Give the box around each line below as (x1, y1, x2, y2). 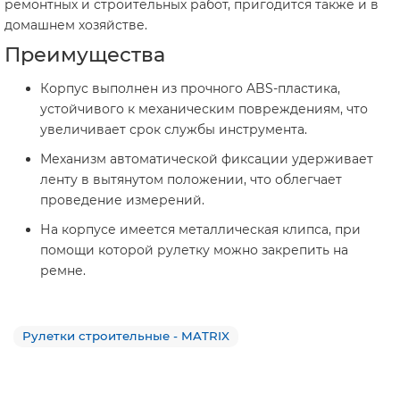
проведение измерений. (40, 192, 204, 209)
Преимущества (4, 42, 165, 68)
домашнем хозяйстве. (4, 17, 147, 34)
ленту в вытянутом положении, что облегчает (40, 171, 342, 188)
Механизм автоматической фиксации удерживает (40, 151, 373, 168)
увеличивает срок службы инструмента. (40, 121, 307, 138)
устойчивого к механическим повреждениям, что (40, 101, 368, 118)
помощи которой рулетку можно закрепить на (40, 242, 348, 259)
